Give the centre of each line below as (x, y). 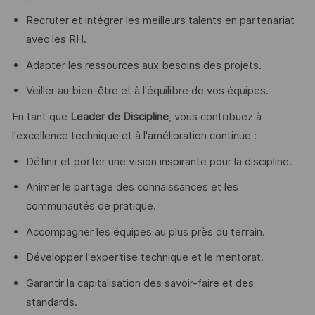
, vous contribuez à (215, 117)
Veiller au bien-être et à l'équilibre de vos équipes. (147, 91)
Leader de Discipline (119, 117)
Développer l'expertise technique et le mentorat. (144, 258)
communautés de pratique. (91, 206)
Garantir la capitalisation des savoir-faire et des (140, 283)
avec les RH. (56, 40)
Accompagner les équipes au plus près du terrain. (145, 232)
